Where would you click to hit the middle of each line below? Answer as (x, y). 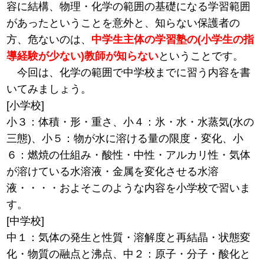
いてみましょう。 (49, 89)
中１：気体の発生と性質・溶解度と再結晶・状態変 (129, 238)
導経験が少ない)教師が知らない (83, 56)
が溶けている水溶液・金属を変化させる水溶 (113, 172)
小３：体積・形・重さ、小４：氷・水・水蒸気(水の (131, 122)
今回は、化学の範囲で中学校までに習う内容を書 (129, 73)
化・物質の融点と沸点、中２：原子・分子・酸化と (129, 254)
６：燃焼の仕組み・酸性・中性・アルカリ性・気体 (129, 155)
